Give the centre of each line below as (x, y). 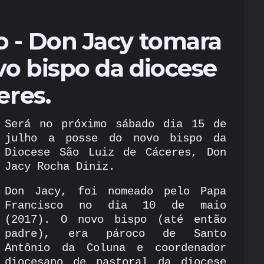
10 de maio (185, 206)
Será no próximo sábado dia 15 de (115, 124)
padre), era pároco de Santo (115, 234)
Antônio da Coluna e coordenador (115, 248)
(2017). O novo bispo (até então (115, 220)
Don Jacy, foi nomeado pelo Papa (115, 192)
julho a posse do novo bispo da (115, 138)
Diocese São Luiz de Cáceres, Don (115, 153)
